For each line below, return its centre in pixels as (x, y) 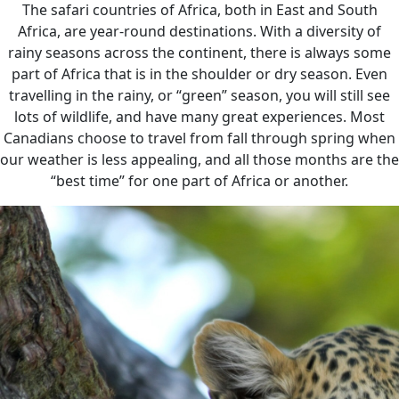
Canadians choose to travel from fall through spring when (199, 138)
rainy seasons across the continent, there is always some (199, 53)
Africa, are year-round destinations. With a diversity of (199, 31)
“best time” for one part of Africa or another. (199, 181)
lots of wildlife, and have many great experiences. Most (199, 117)
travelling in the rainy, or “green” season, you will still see (199, 95)
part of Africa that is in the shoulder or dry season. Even (199, 74)
